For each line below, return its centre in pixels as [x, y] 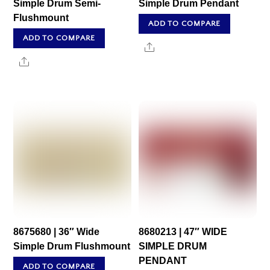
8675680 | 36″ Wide [57, 232]
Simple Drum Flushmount [72, 246]
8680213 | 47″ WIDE [183, 232]
